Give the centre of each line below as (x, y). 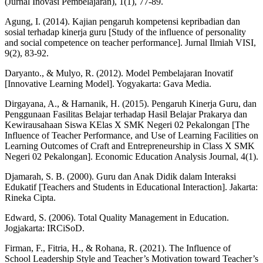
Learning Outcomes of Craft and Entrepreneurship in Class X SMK (130, 146)
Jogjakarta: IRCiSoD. (45, 228)
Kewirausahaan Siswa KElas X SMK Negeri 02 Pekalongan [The (127, 124)
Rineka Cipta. (30, 197)
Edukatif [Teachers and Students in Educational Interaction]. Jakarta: (131, 187)
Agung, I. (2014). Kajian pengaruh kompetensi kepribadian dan (122, 21)
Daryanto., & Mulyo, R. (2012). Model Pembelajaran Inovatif (119, 73)
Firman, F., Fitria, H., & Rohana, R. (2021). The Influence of (118, 248)
